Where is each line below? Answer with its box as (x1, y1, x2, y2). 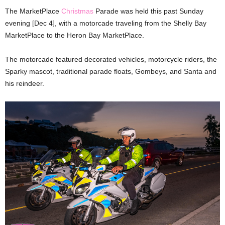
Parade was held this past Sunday (93, 7, 203, 15)
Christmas (61, 7, 93, 15)
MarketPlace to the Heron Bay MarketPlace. (5, 31, 144, 39)
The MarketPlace (5, 7, 61, 15)
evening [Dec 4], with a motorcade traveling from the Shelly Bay (5, 19, 206, 27)
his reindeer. (5, 79, 44, 87)
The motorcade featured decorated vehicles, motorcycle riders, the (5, 55, 217, 63)
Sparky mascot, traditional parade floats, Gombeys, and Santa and (5, 67, 216, 75)
